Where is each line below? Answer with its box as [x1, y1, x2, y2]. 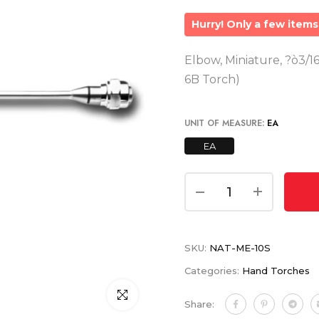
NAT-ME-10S [209, 242, 271, 254]
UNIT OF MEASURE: [184, 117, 267, 130]
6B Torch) [184, 73, 240, 87]
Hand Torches [242, 265, 310, 277]
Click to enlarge [107, 288, 184, 302]
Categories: [184, 265, 242, 277]
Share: [184, 298, 214, 310]
